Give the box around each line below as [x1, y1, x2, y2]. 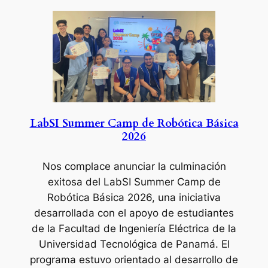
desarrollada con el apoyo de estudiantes [34, 206, 234, 219]
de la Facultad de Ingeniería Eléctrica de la [32, 222, 236, 234]
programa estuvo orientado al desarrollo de [30, 253, 238, 266]
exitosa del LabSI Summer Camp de [47, 175, 221, 188]
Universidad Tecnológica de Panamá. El [38, 237, 230, 250]
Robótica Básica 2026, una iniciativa [47, 191, 221, 203]
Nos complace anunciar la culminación [42, 160, 226, 172]
